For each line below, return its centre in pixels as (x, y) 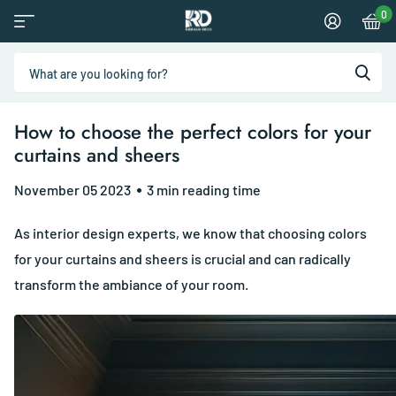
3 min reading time (204, 190)
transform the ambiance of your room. (131, 285)
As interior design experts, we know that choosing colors (190, 233)
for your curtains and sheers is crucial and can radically (183, 259)
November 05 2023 (72, 190)
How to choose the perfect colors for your (193, 132)
